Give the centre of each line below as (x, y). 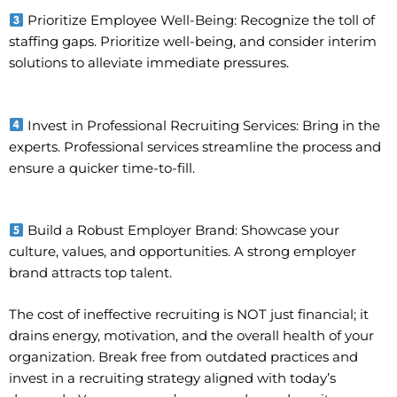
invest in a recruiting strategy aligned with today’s (172, 378)
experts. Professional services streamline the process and (195, 146)
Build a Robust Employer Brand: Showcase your (182, 230)
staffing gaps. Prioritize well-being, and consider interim (193, 42)
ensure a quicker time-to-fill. (102, 167)
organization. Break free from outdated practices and (183, 356)
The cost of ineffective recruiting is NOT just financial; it (189, 314)
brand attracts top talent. (90, 273)
